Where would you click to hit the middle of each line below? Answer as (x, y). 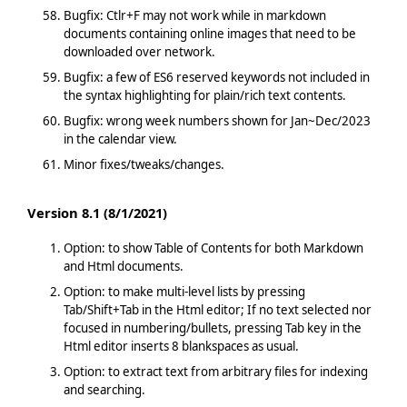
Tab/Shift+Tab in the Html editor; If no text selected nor (217, 309)
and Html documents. (123, 266)
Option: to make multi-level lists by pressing (184, 291)
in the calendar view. (120, 139)
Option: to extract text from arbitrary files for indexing (215, 371)
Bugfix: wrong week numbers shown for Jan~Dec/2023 (217, 120)
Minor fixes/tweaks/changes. (144, 164)
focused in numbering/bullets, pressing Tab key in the (212, 328)
